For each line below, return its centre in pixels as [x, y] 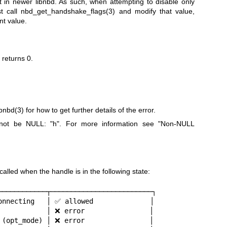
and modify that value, [155, 11]
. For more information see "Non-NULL [127, 124]
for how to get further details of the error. [89, 110]
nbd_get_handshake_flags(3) [68, 11]
